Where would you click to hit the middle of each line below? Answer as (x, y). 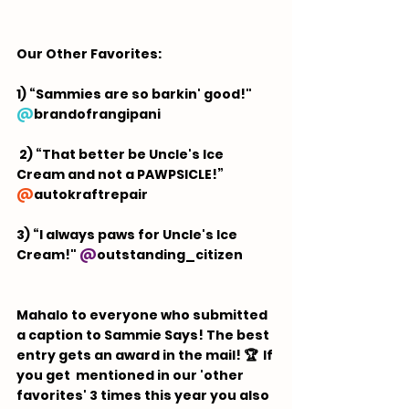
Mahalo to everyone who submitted (143, 315)
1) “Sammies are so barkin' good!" (136, 94)
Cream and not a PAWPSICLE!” (121, 174)
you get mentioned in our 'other (131, 375)
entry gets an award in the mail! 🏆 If (146, 355)
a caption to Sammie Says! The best (144, 335)
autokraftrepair (91, 194)
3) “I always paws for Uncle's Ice (128, 235)
